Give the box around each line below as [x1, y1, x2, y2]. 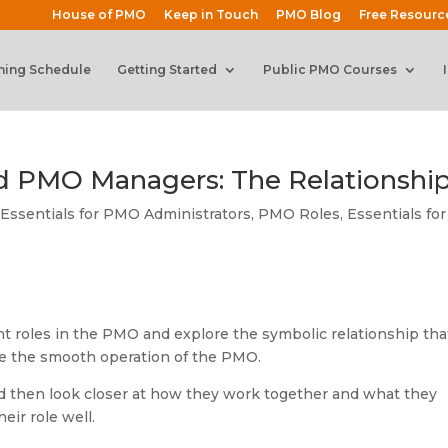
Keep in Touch [163, 7, 258, 22]
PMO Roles [258, 205, 341, 223]
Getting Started [116, 62, 217, 77]
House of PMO [51, 7, 146, 22]
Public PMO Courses [262, 62, 397, 77]
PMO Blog [275, 7, 341, 22]
